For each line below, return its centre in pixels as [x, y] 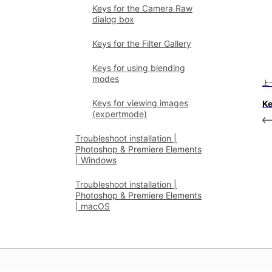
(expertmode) [120, 114]
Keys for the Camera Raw [142, 8]
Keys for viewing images [140, 103]
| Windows [96, 160]
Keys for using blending [139, 68]
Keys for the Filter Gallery [142, 43]
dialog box [113, 19]
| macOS [93, 206]
